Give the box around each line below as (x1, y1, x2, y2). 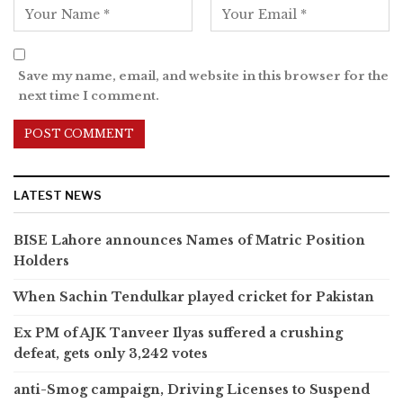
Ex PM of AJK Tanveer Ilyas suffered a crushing (13, 325, 343, 342)
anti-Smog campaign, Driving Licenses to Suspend (13, 381, 370, 399)
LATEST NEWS (13, 188, 102, 203)
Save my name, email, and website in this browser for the (18, 68, 389, 85)
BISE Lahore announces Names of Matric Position (13, 232, 365, 249)
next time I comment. (18, 88, 159, 104)
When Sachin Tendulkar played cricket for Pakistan (13, 289, 374, 306)
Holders (13, 253, 69, 270)
